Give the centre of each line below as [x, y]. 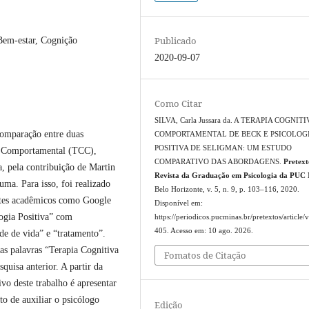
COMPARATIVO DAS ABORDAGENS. [219, 161]
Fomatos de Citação [206, 256]
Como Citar [179, 103]
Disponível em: [179, 203]
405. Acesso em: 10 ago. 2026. [204, 230]
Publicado [176, 40]
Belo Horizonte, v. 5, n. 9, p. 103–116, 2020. [227, 189]
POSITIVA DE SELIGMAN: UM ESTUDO [223, 148]
